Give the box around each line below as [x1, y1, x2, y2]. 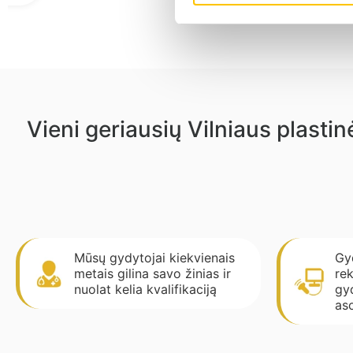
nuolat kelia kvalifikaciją [74, 281, 217, 298]
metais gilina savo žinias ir [74, 266, 232, 282]
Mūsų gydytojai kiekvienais [74, 250, 236, 266]
